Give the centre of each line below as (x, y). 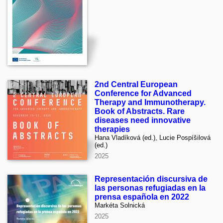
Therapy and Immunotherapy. (150, 102)
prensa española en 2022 (142, 197)
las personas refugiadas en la (150, 188)
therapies (112, 129)
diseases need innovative (143, 120)
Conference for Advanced (143, 93)
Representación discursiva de (151, 179)
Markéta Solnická (120, 205)
